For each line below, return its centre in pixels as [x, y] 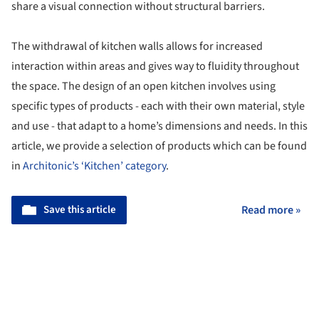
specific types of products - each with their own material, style [158, 106]
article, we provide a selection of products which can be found [159, 146]
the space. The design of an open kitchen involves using [143, 86]
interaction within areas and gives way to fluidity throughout [155, 66]
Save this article [80, 209]
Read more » [271, 210]
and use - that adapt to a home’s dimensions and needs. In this [159, 126]
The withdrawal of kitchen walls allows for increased [137, 46]
